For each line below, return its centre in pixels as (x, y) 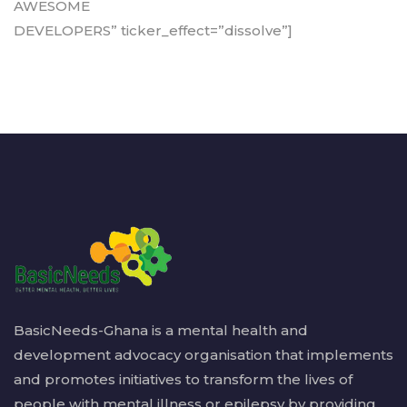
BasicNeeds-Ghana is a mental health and (161, 330)
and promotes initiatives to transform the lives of (183, 379)
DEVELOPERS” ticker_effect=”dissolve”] (153, 31)
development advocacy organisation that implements (203, 354)
